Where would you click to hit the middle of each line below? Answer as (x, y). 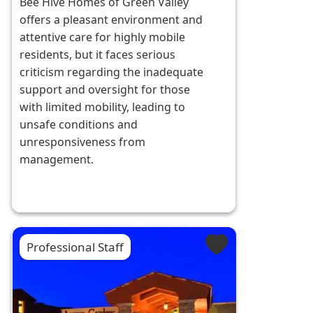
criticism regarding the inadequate (112, 72)
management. (57, 160)
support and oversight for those (105, 90)
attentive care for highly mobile (103, 37)
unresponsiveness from (83, 142)
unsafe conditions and (79, 125)
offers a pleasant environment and (111, 20)
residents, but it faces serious (98, 55)
